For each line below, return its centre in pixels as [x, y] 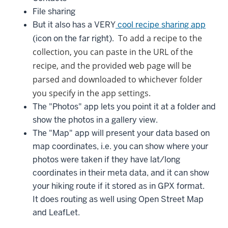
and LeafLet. [57, 213]
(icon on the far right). [75, 39]
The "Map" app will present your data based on [121, 133]
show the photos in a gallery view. [97, 120]
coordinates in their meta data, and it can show [121, 173]
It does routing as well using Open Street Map [118, 199]
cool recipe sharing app [161, 25]
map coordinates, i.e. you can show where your [120, 147]
